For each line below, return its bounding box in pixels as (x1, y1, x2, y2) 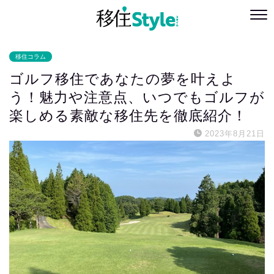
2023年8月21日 (205, 128, 265, 138)
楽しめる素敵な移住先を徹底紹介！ (9, 107, 247, 124)
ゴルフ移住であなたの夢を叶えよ (9, 70, 236, 87)
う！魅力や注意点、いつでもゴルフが (9, 89, 265, 105)
